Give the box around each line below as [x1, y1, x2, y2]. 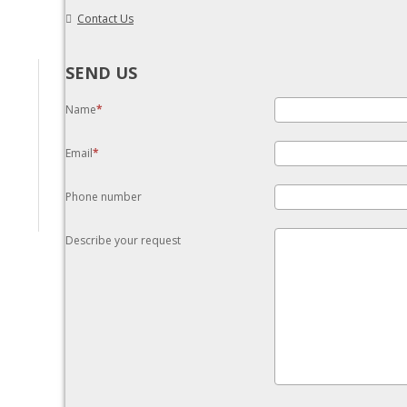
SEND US [65, 62, 137, 84]
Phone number [65, 189, 142, 204]
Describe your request [65, 233, 181, 248]
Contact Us [77, 11, 134, 26]
